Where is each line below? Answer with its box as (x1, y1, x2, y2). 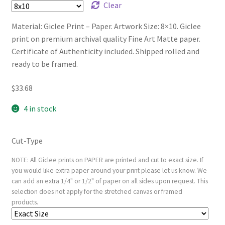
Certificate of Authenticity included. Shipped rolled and (11, 46, 199, 57)
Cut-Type (11, 135, 43, 146)
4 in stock (24, 103, 57, 114)
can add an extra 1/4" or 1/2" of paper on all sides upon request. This (11, 176, 208, 185)
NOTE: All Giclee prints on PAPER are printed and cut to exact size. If (11, 155, 203, 164)
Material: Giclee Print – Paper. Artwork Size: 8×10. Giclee (11, 21, 201, 32)
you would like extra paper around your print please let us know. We (11, 166, 207, 175)
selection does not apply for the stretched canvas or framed (11, 187, 182, 196)
